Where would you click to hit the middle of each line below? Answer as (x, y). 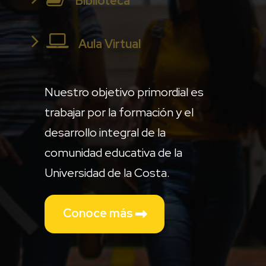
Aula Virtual (108, 44)
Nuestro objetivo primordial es (124, 92)
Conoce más (99, 213)
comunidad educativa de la (113, 152)
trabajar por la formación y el (119, 112)
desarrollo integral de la (105, 132)
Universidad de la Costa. (107, 172)
